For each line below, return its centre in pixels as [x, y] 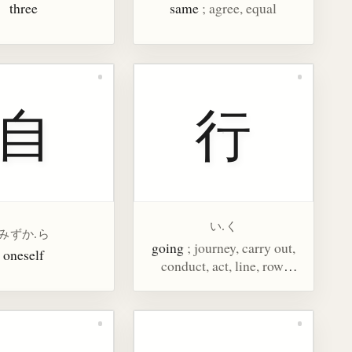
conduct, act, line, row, [223, 265]
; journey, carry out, [241, 247]
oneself [24, 255]
